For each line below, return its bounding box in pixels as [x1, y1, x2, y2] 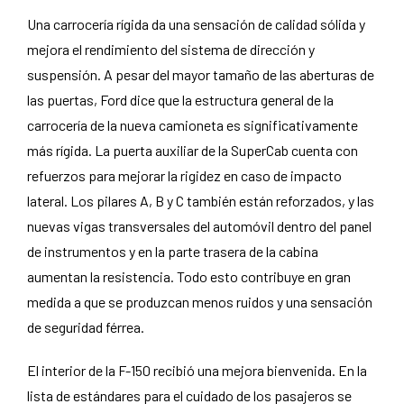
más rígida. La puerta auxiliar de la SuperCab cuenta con [27, 142, 358, 159]
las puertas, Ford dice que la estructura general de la [27, 91, 334, 108]
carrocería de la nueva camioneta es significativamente [27, 116, 358, 133]
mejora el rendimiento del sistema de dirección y [27, 41, 315, 58]
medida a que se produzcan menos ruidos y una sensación [27, 293, 372, 310]
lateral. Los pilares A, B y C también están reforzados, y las [27, 192, 374, 209]
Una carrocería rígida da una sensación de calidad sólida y [27, 15, 365, 32]
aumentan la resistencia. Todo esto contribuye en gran [27, 268, 351, 285]
